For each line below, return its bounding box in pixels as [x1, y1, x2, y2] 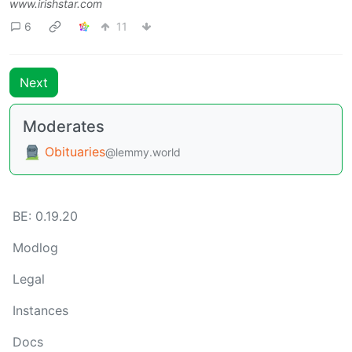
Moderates [23, 116, 104, 136]
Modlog [13, 240, 58, 256]
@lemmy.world [105, 145, 181, 159]
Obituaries [45, 143, 105, 159]
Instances [13, 302, 68, 319]
